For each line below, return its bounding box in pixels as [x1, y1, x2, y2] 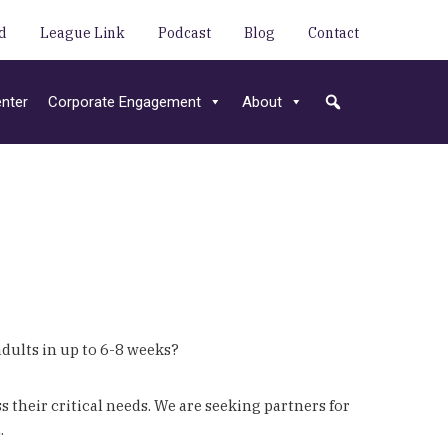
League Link [40, 23, 125, 42]
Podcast [158, 23, 211, 42]
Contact [308, 23, 359, 42]
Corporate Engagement [47, 92, 201, 111]
